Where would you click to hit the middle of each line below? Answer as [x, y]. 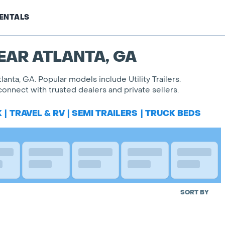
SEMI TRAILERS [105, 113]
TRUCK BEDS [173, 113]
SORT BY [195, 192]
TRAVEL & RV [37, 113]
